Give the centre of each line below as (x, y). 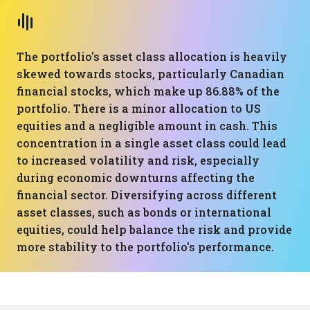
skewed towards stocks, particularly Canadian (151, 74)
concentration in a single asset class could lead (152, 143)
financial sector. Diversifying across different (147, 195)
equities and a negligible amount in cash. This (147, 126)
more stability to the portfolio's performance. (145, 247)
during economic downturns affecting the (136, 177)
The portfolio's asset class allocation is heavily (152, 56)
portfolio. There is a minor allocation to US (139, 108)
